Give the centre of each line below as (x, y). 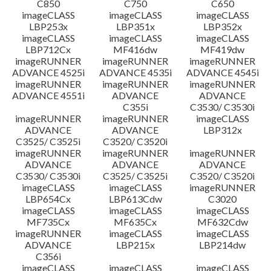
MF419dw (223, 49)
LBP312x (222, 130)
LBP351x (135, 26)
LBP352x (222, 26)
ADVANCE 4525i (48, 72)
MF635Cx (135, 222)
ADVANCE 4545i (222, 72)
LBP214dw (223, 245)
